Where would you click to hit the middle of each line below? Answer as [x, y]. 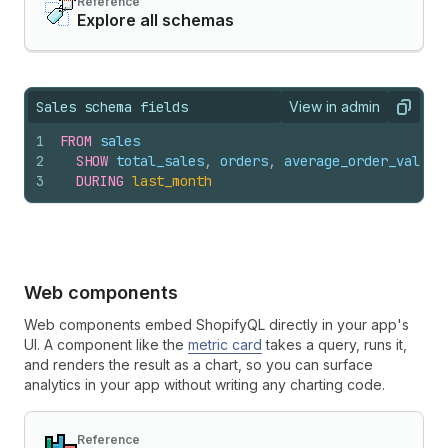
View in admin [334, 106]
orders [244, 161]
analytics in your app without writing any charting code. [204, 384]
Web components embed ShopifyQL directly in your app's [216, 324]
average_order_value [360, 161]
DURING [100, 181]
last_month [172, 181]
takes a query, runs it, [334, 344]
